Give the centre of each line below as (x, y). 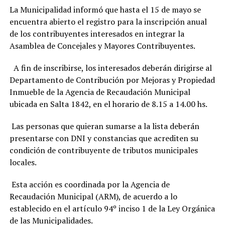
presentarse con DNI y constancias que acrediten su (104, 138)
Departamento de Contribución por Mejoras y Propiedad (112, 80)
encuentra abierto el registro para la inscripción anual (108, 22)
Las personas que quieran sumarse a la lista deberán (104, 126)
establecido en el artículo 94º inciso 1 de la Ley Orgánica (112, 209)
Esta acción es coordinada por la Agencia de (89, 185)
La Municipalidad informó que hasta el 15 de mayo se (105, 10)
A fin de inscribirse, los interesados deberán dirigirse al (110, 68)
